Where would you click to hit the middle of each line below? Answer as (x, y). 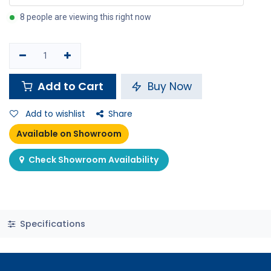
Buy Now (168, 87)
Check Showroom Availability (93, 159)
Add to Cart (69, 86)
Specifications (51, 224)
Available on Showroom (69, 134)
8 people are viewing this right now (86, 17)
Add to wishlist (55, 114)
